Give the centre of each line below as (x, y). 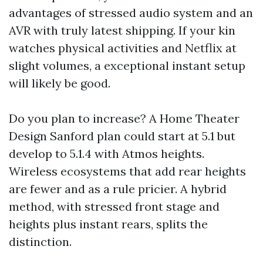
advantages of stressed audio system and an (131, 13)
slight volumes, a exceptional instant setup (127, 65)
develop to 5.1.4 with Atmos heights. (107, 154)
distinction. (40, 242)
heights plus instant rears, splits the (108, 224)
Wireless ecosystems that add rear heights (127, 171)
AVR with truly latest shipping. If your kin (122, 30)
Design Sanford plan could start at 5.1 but (122, 136)
